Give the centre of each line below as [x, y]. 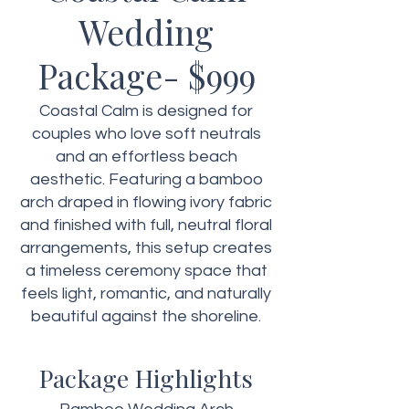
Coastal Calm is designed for [146, 111]
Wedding [146, 31]
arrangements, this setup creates [146, 248]
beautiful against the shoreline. [146, 316]
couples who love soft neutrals [146, 134]
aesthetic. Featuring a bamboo [146, 179]
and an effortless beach [146, 157]
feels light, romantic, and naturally [146, 294]
